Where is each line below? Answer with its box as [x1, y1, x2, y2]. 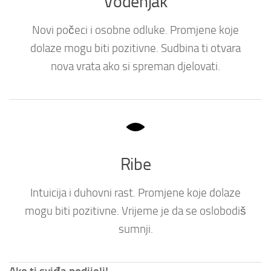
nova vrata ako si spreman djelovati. [51, 60, 220, 74]
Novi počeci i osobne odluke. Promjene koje [32, 24, 239, 38]
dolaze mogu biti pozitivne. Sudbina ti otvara [30, 42, 241, 56]
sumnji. [118, 223, 153, 237]
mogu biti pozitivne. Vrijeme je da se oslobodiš [25, 204, 246, 218]
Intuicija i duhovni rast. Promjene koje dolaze [30, 186, 241, 200]
